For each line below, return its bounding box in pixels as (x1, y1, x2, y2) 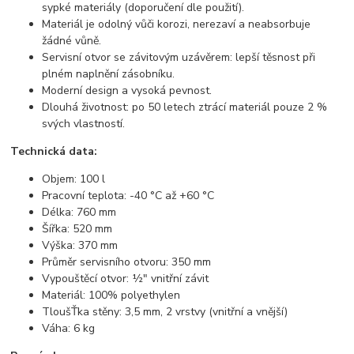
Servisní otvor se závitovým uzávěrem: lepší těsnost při (42, 49, 316, 65)
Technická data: (10, 143, 98, 159)
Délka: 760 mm (42, 204, 117, 220)
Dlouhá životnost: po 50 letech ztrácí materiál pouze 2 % (42, 99, 328, 115)
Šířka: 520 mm (42, 220, 113, 236)
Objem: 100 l (42, 171, 106, 186)
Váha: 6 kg (42, 320, 96, 336)
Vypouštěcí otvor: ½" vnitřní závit (42, 270, 209, 286)
